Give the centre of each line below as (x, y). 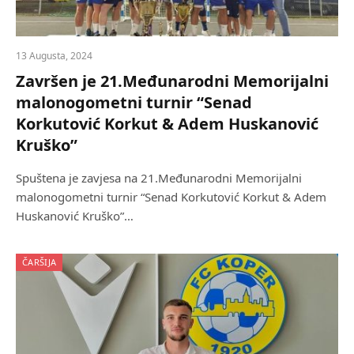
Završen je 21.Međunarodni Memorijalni (172, 81)
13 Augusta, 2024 (54, 56)
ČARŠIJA (40, 262)
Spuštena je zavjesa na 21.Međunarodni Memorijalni (159, 178)
